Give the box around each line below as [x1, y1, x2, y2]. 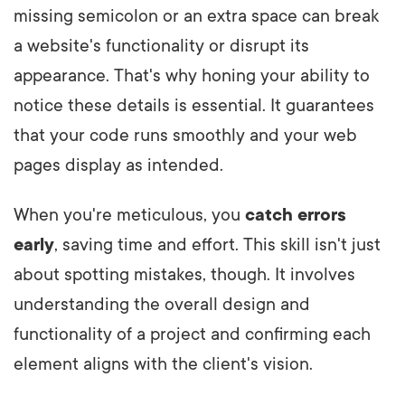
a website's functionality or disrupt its [14, 35, 309, 56]
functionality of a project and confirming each [14, 324, 371, 344]
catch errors [245, 204, 346, 225]
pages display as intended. [14, 155, 223, 175]
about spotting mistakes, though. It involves [14, 264, 355, 285]
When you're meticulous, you [14, 204, 245, 225]
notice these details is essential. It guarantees [14, 95, 374, 116]
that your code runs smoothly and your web [14, 125, 357, 146]
